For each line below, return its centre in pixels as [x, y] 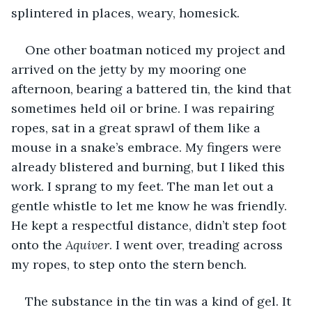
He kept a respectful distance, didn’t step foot [150, 225]
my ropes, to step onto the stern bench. [129, 264]
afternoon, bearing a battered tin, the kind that [153, 88]
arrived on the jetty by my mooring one [131, 69]
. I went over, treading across [198, 244]
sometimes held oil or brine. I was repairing [145, 108]
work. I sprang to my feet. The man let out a [144, 186]
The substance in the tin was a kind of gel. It [160, 301]
